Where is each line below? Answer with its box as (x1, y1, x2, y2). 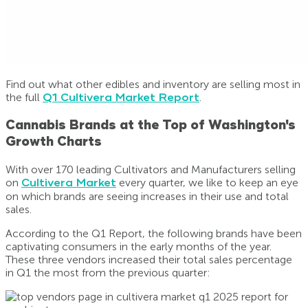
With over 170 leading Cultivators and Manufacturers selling (5, 163, 296, 177)
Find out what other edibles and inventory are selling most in (5, 77, 300, 91)
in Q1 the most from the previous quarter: (5, 266, 210, 280)
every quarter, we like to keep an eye (116, 176, 298, 190)
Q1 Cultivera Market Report (43, 90, 199, 104)
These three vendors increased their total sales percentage (5, 253, 292, 267)
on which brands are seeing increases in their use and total (5, 190, 289, 203)
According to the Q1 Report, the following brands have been (5, 227, 302, 241)
